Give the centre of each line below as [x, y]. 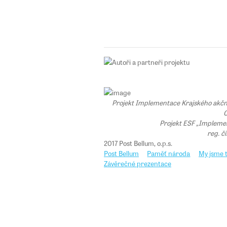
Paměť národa [169, 153]
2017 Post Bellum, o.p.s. [138, 143]
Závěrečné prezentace [138, 163]
